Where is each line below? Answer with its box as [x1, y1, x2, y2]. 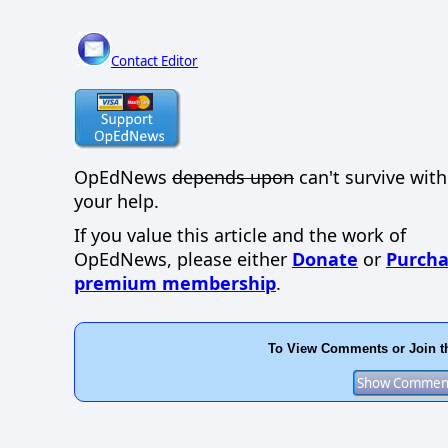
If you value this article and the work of [74, 223, 406, 248]
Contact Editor [111, 52, 199, 71]
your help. [74, 188, 159, 213]
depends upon [172, 164, 294, 189]
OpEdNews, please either [74, 247, 292, 272]
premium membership [74, 271, 276, 296]
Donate [292, 247, 358, 272]
